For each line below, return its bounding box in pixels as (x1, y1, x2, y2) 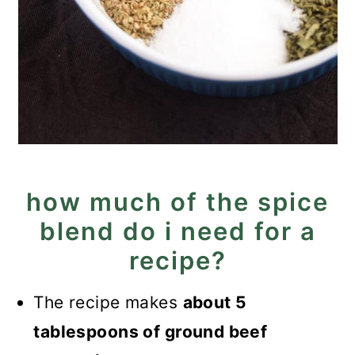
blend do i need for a (39, 216, 316, 246)
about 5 (182, 292, 247, 312)
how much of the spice (26, 187, 329, 216)
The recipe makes (33, 292, 183, 312)
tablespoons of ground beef (33, 322, 268, 342)
